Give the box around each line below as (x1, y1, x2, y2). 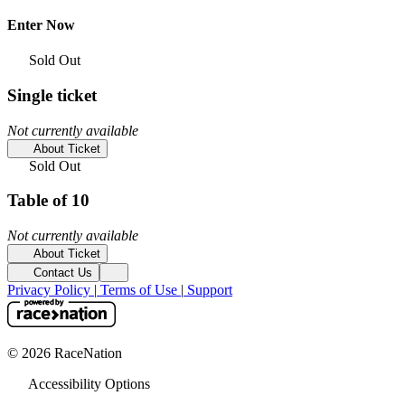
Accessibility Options (25, 376, 150, 392)
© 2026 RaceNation (7, 345, 122, 362)
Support (184, 282, 232, 298)
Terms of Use (97, 282, 181, 298)
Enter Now (7, 17, 75, 33)
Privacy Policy (7, 282, 94, 298)
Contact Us (29, 266, 92, 280)
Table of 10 (7, 191, 89, 211)
